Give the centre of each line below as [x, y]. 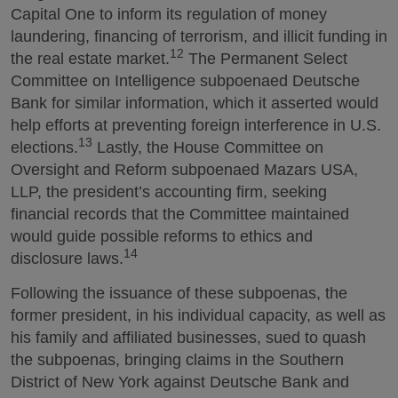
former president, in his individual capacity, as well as [198, 315]
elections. [44, 147]
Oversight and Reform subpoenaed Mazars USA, [184, 170]
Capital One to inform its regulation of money [169, 14]
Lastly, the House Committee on [208, 147]
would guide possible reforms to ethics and [162, 236]
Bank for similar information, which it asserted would [195, 103]
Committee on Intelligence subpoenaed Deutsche [185, 81]
